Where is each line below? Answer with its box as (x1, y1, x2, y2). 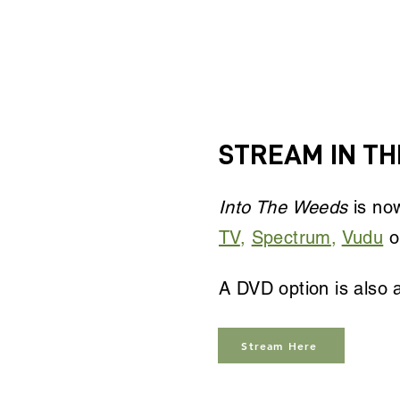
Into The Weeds (219, 196, 348, 218)
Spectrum (251, 227, 331, 248)
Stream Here (241, 338, 318, 353)
